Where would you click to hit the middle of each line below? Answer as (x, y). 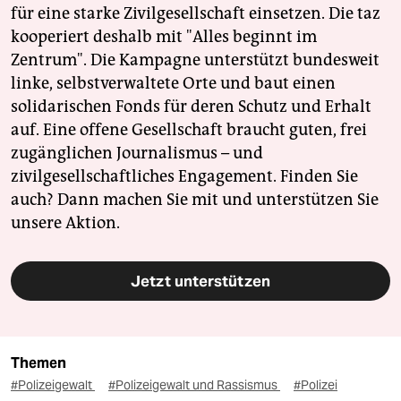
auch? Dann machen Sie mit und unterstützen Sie (195, 200)
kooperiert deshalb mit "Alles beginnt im (164, 37)
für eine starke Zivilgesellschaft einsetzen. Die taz (196, 14)
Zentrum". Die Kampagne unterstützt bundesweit (195, 60)
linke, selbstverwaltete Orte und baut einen (173, 84)
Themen (38, 363)
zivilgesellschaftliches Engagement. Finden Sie (184, 177)
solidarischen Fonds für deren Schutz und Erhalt (191, 107)
